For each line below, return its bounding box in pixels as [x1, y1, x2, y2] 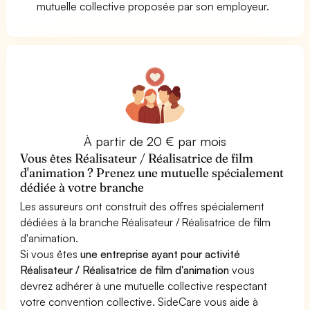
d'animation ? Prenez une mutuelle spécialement [20, 164, 284, 181]
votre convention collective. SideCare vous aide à [20, 294, 259, 309]
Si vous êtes [20, 246, 81, 261]
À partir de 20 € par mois [83, 133, 227, 149]
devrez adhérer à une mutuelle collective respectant [20, 278, 268, 293]
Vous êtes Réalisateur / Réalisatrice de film [20, 149, 254, 166]
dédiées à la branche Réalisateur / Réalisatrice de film [20, 215, 271, 229]
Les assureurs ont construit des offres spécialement [20, 199, 265, 213]
